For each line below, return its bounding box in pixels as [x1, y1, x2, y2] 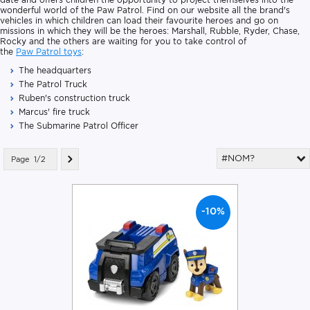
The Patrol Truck [19, 78, 87, 89]
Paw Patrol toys [16, 46, 82, 57]
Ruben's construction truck [19, 92, 130, 103]
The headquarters [19, 64, 91, 75]
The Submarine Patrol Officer [19, 120, 138, 131]
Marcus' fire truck [19, 106, 90, 117]
